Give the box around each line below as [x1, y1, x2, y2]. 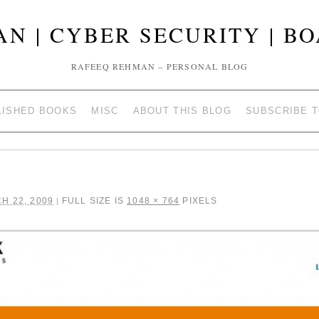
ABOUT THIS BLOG [132, 105, 232, 116]
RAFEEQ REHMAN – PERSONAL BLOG [70, 61, 249, 72]
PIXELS [179, 196, 218, 206]
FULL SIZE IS [58, 196, 127, 206]
